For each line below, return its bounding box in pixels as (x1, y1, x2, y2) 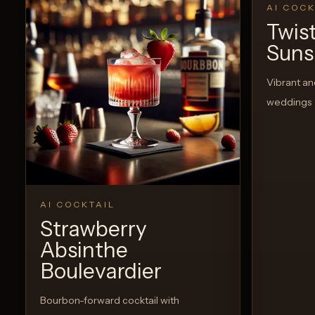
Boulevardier (40, 258, 162, 285)
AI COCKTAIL (40, 199, 115, 210)
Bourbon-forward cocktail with (40, 294, 180, 307)
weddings (266, 96, 311, 109)
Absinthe (40, 237, 128, 264)
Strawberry (40, 216, 147, 243)
